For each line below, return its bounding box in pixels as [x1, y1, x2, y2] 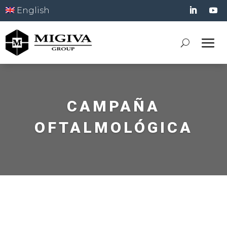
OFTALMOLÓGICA [34, 119, 193, 137]
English [15, 6, 50, 15]
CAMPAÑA [67, 97, 160, 116]
